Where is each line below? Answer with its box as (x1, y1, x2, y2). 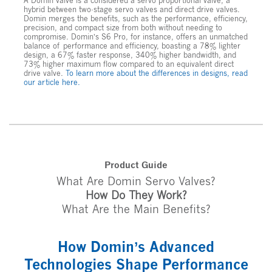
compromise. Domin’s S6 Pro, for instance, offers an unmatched (24, 32, 248, 42)
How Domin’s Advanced (58, 239, 214, 256)
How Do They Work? (85, 189, 187, 202)
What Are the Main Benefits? (61, 203, 211, 216)
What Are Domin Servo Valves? (56, 175, 216, 188)
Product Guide (104, 159, 168, 171)
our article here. (24, 78, 80, 87)
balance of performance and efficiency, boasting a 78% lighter (24, 41, 240, 51)
